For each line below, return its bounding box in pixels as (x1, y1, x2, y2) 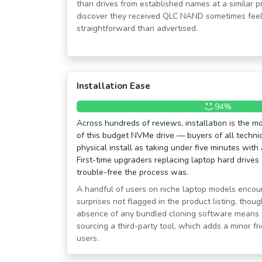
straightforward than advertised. (77, 23, 198, 35)
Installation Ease (77, 80, 150, 92)
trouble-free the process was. (77, 167, 188, 178)
